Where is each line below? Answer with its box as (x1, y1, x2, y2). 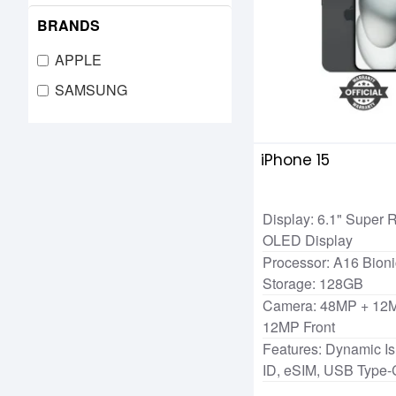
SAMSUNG (55, 80, 127, 100)
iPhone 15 (261, 148, 330, 171)
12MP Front (263, 316, 335, 337)
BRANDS (37, 15, 100, 35)
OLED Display (263, 229, 353, 250)
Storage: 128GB (263, 272, 363, 293)
